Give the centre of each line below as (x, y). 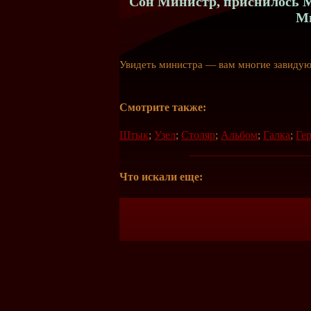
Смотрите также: (163, 108)
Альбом (239, 135)
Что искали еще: (161, 176)
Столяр (198, 135)
